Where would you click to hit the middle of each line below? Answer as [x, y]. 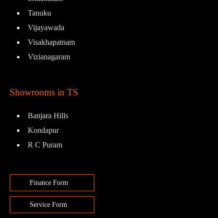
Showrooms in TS [44, 92]
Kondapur [43, 130]
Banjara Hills [48, 116]
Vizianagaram [49, 56]
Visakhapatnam [51, 42]
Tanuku [39, 13]
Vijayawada [46, 27]
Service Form [48, 205]
